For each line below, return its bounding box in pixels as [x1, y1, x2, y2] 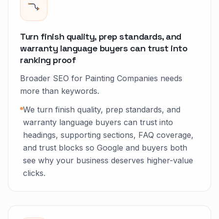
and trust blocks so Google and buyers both [23, 143, 187, 153]
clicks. [23, 168, 45, 178]
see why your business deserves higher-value [23, 155, 193, 165]
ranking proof [20, 54, 76, 66]
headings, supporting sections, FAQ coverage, [23, 130, 194, 140]
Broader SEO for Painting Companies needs [20, 73, 182, 83]
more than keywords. [20, 86, 99, 96]
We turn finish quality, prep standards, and [23, 105, 180, 114]
